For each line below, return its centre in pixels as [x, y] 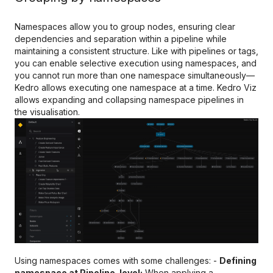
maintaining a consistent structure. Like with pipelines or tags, [136, 51]
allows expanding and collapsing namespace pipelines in [129, 99]
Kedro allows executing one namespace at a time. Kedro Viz [136, 87]
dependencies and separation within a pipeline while [121, 38]
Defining [238, 261]
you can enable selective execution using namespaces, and [136, 63]
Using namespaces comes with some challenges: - [117, 261]
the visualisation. [47, 112]
